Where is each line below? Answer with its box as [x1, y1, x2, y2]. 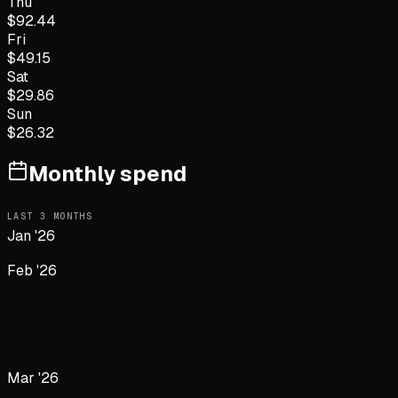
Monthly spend [28, 160, 187, 188]
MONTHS [46, 210, 93, 222]
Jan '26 [7, 226, 55, 245]
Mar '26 [7, 369, 59, 388]
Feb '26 [7, 261, 57, 281]
